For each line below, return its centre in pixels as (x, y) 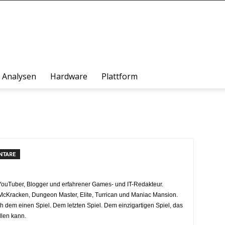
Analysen (19, 76)
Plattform (120, 76)
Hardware (69, 76)
